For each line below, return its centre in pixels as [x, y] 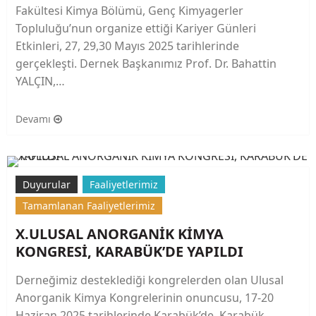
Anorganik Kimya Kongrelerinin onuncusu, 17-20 [145, 298]
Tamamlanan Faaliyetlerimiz [89, 206]
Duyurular [47, 185]
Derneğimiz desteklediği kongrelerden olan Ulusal [150, 280]
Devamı [35, 119]
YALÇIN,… [40, 81]
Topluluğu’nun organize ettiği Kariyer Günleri [136, 29]
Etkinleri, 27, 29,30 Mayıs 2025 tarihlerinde [127, 46]
